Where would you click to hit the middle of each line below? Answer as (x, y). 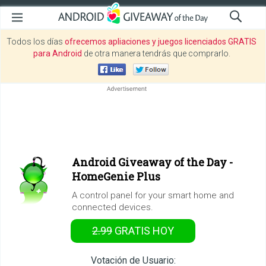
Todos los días (36, 42)
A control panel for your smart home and (153, 195)
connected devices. (113, 207)
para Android (57, 53)
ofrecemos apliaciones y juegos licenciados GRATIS (161, 42)
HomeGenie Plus (116, 176)
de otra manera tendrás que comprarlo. (156, 53)
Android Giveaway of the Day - (152, 162)
